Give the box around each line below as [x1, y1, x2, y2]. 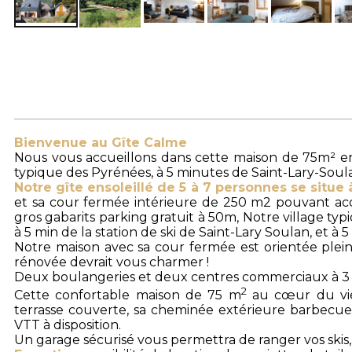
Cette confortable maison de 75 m [14, 288, 241, 303]
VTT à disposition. [14, 317, 121, 333]
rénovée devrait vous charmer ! [14, 254, 209, 269]
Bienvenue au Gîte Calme [14, 134, 187, 150]
